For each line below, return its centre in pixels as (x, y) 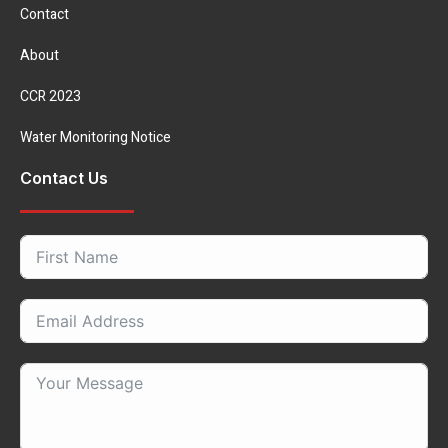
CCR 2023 (50, 96)
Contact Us (64, 178)
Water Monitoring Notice (95, 137)
